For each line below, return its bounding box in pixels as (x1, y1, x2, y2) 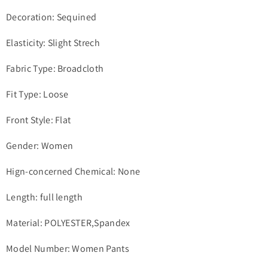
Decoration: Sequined (6, 10, 97, 23)
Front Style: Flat (6, 113, 71, 126)
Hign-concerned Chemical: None (6, 165, 141, 178)
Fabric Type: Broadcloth (6, 62, 104, 75)
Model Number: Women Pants (6, 242, 129, 255)
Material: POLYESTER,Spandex (6, 216, 130, 229)
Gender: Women (6, 139, 74, 152)
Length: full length (6, 190, 83, 203)
